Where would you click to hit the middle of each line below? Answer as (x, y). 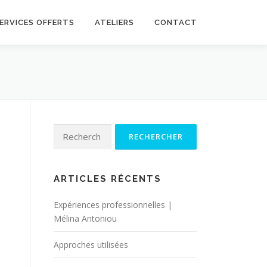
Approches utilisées (91, 245)
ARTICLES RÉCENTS (108, 179)
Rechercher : (77, 130)
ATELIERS (114, 22)
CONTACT (176, 22)
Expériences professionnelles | (113, 205)
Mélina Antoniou (85, 218)
